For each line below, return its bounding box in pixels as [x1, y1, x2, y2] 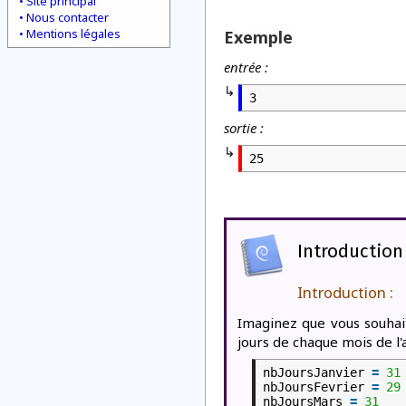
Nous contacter [26, 9, 109, 25]
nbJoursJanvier [263, 365, 372, 380]
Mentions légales [26, 25, 121, 42]
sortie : [224, 119, 264, 137]
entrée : [224, 58, 268, 76]
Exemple [224, 26, 293, 48]
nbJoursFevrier [263, 380, 372, 395]
